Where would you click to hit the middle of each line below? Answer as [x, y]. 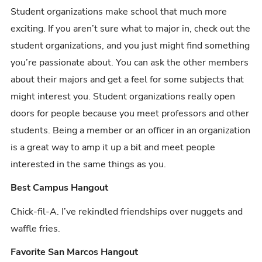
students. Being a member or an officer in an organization [131, 131]
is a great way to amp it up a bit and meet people [113, 148]
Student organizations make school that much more [119, 12]
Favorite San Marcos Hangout [75, 252]
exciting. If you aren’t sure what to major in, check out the [131, 29]
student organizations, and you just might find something [130, 46]
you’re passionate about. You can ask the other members [130, 63]
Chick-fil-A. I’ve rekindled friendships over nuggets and [127, 211]
